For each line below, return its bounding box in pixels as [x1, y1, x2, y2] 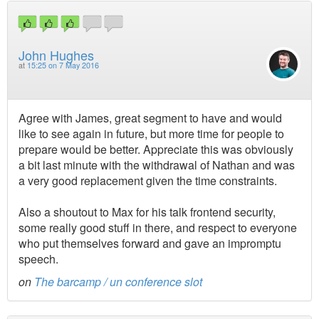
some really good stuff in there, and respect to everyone [19, 219, 297, 236]
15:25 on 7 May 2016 [27, 59, 99, 70]
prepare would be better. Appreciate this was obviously [19, 141, 293, 158]
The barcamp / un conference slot [34, 273, 202, 291]
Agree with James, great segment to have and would [19, 110, 282, 127]
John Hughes [19, 45, 94, 64]
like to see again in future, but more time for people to [19, 125, 284, 142]
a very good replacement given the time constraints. [19, 172, 277, 189]
